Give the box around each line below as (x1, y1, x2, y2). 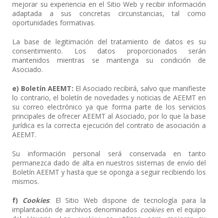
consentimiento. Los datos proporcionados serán (12, 46, 206, 55)
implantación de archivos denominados (12, 205, 140, 214)
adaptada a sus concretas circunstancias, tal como (12, 9, 206, 18)
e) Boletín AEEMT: (12, 84, 73, 93)
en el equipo (163, 205, 206, 214)
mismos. (12, 177, 39, 186)
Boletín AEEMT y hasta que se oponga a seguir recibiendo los (12, 167, 206, 177)
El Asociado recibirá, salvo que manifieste (73, 84, 206, 93)
